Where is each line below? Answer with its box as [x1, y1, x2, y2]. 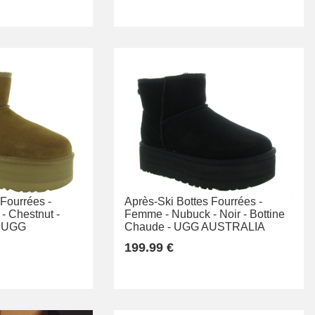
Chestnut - [8, 208, 60, 221]
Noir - [219, 208, 247, 221]
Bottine [250, 208, 285, 221]
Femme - [124, 208, 169, 221]
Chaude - [124, 221, 171, 233]
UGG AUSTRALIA [174, 221, 265, 233]
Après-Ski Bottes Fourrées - [124, 195, 262, 208]
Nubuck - [172, 208, 217, 221]
